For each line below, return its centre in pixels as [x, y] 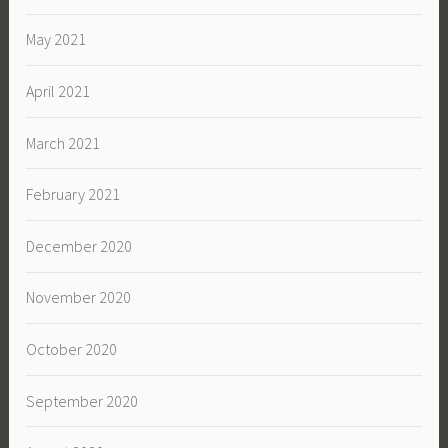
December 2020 [79, 245]
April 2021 [58, 90]
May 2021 [56, 39]
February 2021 [73, 194]
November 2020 [79, 297]
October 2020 [72, 348]
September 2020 [82, 400]
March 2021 [63, 142]
